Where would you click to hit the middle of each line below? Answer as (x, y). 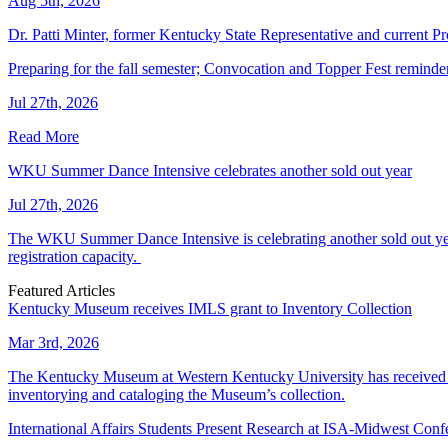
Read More (43, 137)
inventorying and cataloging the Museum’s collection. (176, 395)
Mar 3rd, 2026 (53, 343)
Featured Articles (61, 291)
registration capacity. (74, 257)
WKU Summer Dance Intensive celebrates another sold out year (210, 171)
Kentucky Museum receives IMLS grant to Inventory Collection (210, 309)
